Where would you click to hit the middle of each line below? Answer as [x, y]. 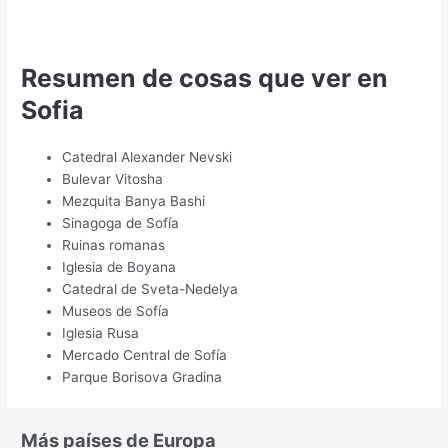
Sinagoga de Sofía [121, 222]
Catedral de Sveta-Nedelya [150, 288]
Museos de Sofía [116, 310]
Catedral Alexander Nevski [147, 156]
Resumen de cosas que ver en [205, 77]
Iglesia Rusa [101, 332]
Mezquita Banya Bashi [134, 200]
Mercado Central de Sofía [145, 354]
